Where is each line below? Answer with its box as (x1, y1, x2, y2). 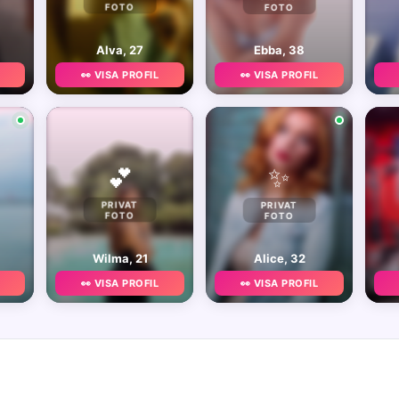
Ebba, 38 (254, 43, 305, 57)
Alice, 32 (253, 251, 305, 265)
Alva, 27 (96, 43, 143, 57)
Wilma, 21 (92, 251, 148, 265)
